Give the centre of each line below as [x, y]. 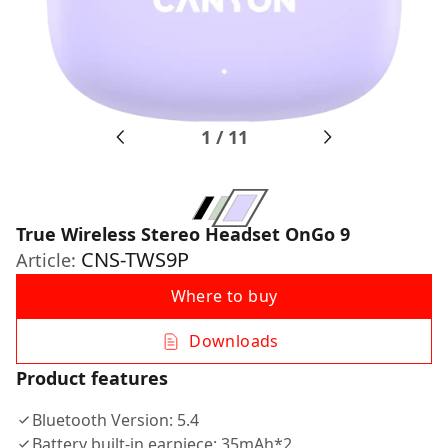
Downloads [234, 341]
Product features [92, 378]
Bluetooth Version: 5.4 [115, 420]
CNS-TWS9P [135, 259]
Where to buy [224, 296]
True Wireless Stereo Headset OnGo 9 [183, 234]
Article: [48, 260]
